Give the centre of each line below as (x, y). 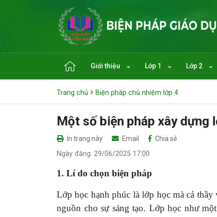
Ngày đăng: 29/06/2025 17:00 (103, 154)
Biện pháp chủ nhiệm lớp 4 (137, 93)
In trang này (84, 138)
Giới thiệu (106, 66)
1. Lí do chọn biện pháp (104, 173)
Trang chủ (72, 93)
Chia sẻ (165, 138)
